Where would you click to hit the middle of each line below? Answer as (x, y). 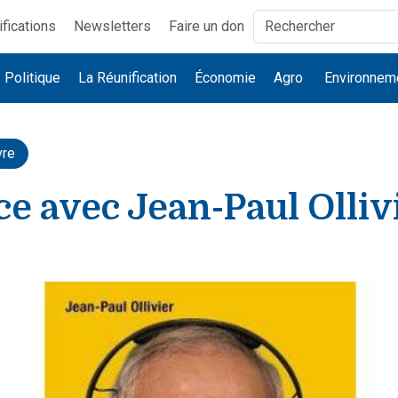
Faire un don (206, 26)
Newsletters (112, 26)
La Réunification (128, 78)
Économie (226, 78)
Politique (33, 78)
